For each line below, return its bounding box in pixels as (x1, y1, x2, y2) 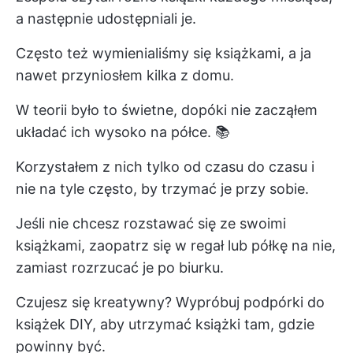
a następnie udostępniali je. (16, 9, 196, 27)
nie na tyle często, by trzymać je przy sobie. (16, 180, 309, 197)
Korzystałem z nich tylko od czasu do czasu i (16, 158, 314, 175)
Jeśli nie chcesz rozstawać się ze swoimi (16, 214, 286, 232)
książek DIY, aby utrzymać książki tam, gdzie (16, 315, 314, 333)
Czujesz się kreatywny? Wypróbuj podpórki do (16, 293, 325, 310)
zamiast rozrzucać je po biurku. (16, 258, 224, 276)
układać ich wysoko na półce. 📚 (16, 123, 230, 140)
